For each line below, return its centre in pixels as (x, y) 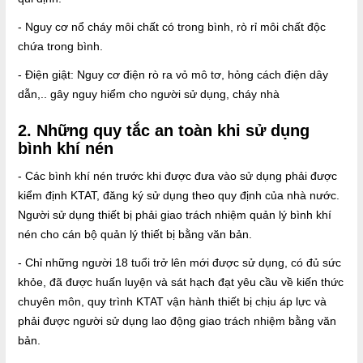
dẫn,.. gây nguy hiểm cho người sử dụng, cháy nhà (149, 94)
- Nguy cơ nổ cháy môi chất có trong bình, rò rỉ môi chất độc (172, 26)
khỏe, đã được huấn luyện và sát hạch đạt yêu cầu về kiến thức (181, 282)
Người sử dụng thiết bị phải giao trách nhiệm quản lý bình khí (175, 214)
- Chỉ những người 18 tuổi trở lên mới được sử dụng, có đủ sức (179, 262)
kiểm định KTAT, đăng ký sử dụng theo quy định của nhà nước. (179, 195)
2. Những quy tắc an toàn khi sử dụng (164, 130)
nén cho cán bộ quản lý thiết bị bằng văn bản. (135, 234)
